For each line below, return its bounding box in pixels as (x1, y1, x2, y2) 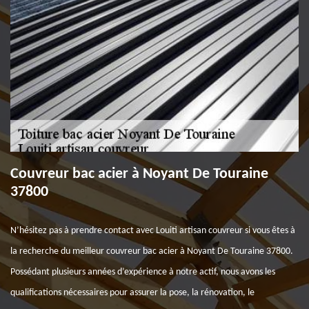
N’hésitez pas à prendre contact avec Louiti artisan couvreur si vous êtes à (10, 226, 295, 236)
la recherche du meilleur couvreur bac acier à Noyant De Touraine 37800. (10, 246, 293, 257)
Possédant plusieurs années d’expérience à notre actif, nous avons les (10, 267, 275, 277)
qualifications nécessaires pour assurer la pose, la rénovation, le (10, 288, 255, 298)
